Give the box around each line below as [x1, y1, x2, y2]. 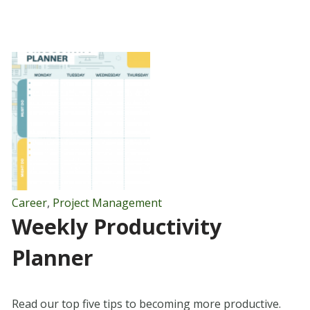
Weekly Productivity [11, 212, 221, 241]
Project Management [52, 195, 162, 211]
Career [11, 195, 47, 211]
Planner [11, 244, 93, 273]
